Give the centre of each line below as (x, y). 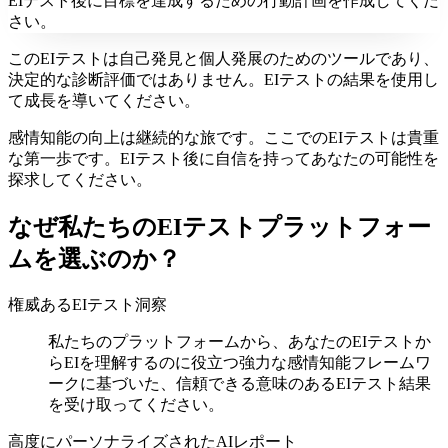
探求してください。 (80, 180)
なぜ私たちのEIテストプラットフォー (219, 227)
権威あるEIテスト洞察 (87, 304)
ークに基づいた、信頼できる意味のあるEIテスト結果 (239, 383)
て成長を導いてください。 (104, 101)
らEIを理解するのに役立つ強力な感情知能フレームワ (239, 362)
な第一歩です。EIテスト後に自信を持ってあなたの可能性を (223, 159)
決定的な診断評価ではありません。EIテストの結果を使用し (223, 80)
